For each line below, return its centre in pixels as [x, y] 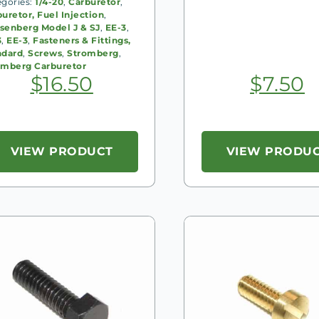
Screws [45, 53]
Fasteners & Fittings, [82, 40]
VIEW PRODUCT [62, 151]
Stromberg [93, 53]
